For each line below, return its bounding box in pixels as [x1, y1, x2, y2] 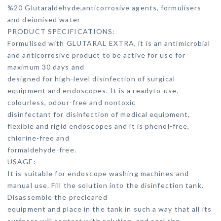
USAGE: [7, 157, 36, 166]
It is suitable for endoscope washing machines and [7, 169, 189, 178]
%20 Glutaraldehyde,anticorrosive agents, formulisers [7, 3, 202, 12]
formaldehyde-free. [7, 146, 76, 154]
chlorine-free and [7, 134, 70, 142]
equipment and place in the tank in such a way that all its [7, 205, 212, 213]
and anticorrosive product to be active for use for [7, 51, 186, 59]
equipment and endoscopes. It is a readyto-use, [7, 86, 179, 95]
